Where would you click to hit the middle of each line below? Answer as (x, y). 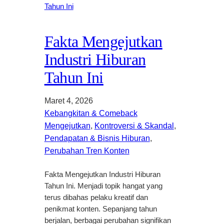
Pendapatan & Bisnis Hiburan (97, 138)
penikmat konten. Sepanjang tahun (100, 209)
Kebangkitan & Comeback (91, 113)
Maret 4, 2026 (68, 100)
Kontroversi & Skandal (134, 125)
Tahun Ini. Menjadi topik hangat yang (103, 186)
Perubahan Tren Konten (87, 150)
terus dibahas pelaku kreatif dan (96, 197)
